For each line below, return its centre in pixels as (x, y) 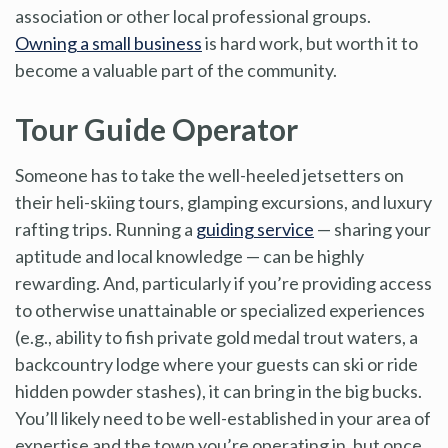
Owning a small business (108, 42)
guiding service (255, 228)
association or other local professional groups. (193, 15)
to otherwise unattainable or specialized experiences (220, 309)
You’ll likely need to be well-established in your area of (223, 417)
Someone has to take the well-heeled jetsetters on (209, 174)
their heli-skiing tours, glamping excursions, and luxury (223, 201)
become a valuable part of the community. (176, 69)
